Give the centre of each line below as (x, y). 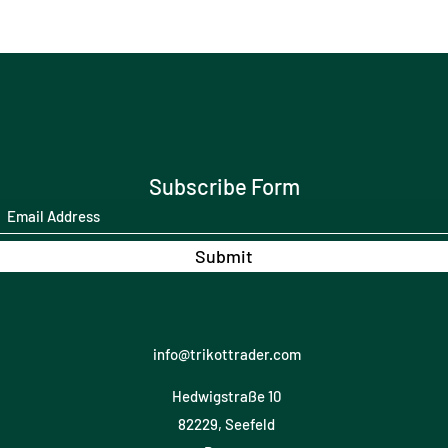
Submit (224, 255)
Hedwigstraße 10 (226, 395)
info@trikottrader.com (226, 353)
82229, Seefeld (226, 423)
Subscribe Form (224, 185)
